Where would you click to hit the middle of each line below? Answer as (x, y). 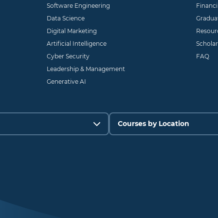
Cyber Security (68, 56)
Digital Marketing (72, 31)
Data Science (65, 18)
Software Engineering (78, 6)
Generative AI (66, 82)
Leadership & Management (86, 69)
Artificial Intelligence (76, 44)
